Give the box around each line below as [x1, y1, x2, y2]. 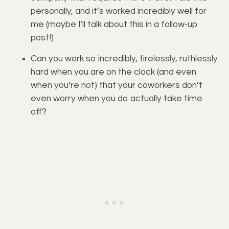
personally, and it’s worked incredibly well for [31, 7, 207, 16]
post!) [31, 33, 54, 43]
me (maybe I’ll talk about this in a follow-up [31, 20, 198, 30]
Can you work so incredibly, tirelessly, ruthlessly [31, 54, 218, 63]
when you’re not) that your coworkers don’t [31, 80, 202, 90]
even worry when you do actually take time [31, 94, 202, 103]
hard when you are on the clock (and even [31, 67, 196, 77]
